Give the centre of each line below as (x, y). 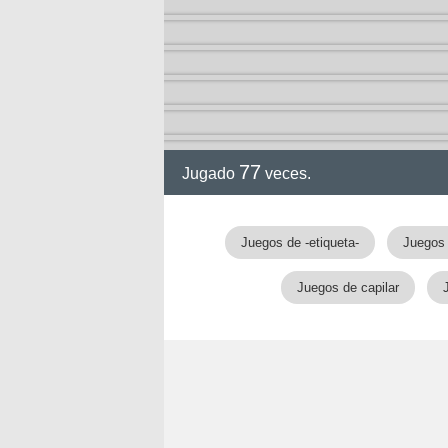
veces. (286, 173)
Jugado (210, 173)
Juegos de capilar (348, 287)
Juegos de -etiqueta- (300, 242)
